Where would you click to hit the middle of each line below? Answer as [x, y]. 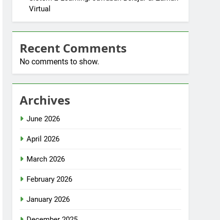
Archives [45, 100]
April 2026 [43, 139]
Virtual [40, 9]
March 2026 [46, 159]
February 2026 [50, 179]
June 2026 [43, 119]
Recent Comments [73, 48]
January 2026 [48, 199]
